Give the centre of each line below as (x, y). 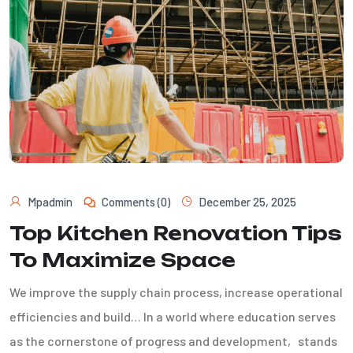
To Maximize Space (123, 260)
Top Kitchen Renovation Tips (176, 233)
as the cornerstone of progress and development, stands (173, 340)
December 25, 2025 (247, 201)
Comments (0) (136, 201)
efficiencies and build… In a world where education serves (173, 316)
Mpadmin (50, 201)
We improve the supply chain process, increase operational (176, 292)
